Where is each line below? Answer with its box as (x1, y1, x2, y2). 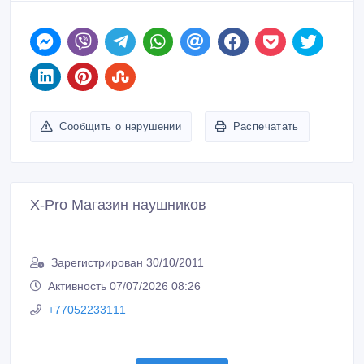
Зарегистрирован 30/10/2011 (51, 255, 204, 269)
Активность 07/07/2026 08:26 (48, 279, 201, 292)
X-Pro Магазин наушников (30, 196, 206, 213)
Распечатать (232, 119, 299, 132)
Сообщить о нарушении (59, 119, 182, 132)
